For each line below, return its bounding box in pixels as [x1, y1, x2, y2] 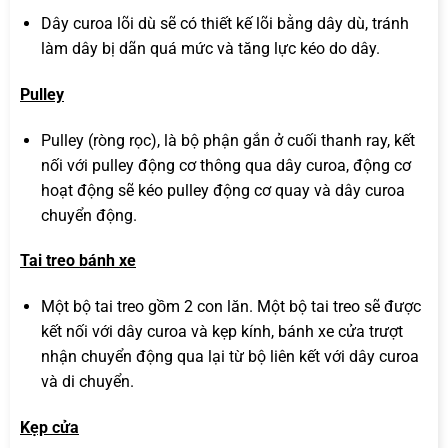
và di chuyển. [40, 372, 134, 392]
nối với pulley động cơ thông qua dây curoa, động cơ [40, 155, 411, 175]
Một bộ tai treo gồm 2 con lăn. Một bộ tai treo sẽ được [40, 297, 421, 317]
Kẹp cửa [20, 417, 79, 437]
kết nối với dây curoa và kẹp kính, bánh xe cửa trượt [40, 322, 403, 342]
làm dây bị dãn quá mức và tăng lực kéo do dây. [40, 38, 380, 58]
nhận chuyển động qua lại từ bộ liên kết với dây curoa [40, 347, 419, 367]
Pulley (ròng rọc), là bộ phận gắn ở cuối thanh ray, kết [40, 130, 415, 150]
